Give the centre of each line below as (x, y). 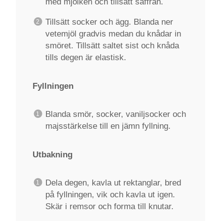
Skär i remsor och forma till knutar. (109, 206)
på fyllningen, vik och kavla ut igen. (110, 194)
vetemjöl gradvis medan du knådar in (113, 34)
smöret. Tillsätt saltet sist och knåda (112, 45)
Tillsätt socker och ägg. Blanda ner (109, 22)
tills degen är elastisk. (86, 57)
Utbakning (53, 154)
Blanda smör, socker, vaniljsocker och (115, 114)
